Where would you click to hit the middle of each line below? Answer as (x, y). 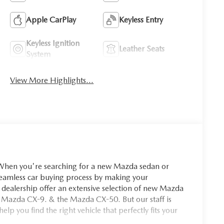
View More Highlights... (52, 80)
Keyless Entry (141, 19)
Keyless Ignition (53, 43)
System (38, 54)
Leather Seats (142, 48)
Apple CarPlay (51, 19)
